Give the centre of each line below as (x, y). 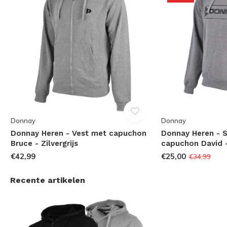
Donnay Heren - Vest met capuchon (79, 134)
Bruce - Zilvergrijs (45, 144)
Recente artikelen (48, 180)
